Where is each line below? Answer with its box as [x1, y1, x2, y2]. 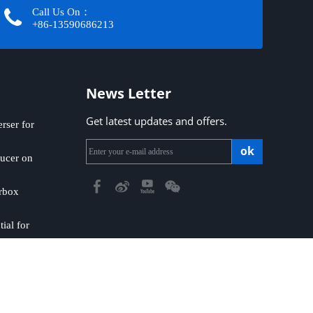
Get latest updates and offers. [86, 114, 227, 128]
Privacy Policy [26, 290, 93, 304]
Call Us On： [31, 6, 91, 17]
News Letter [86, 84, 171, 103]
